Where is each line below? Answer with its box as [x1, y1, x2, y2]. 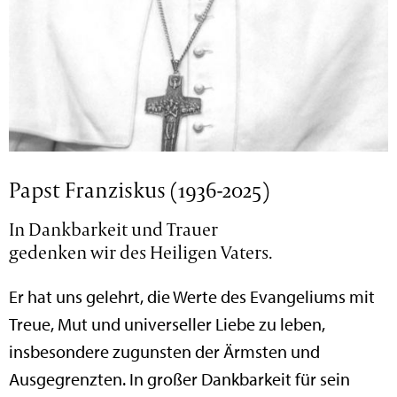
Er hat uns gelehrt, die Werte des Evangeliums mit [9, 285, 376, 308]
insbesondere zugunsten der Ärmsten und [9, 340, 321, 363]
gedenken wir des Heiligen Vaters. [9, 240, 273, 265]
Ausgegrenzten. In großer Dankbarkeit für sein [9, 368, 351, 391]
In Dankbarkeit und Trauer [9, 217, 219, 242]
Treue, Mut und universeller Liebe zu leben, [9, 313, 326, 336]
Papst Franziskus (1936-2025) [9, 175, 270, 204]
